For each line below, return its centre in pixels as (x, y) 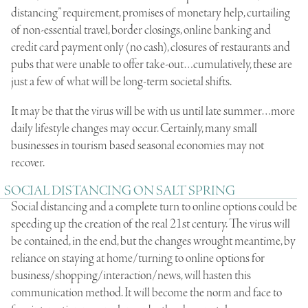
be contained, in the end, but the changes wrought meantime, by (153, 241)
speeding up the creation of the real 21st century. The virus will (151, 224)
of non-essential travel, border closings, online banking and (141, 30)
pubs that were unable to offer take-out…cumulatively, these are (152, 64)
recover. (28, 163)
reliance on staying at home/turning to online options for (138, 258)
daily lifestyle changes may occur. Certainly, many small (134, 128)
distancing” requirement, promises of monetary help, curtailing (151, 13)
